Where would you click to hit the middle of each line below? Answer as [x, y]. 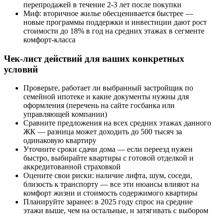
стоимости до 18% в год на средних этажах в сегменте [114, 31]
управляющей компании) [65, 114]
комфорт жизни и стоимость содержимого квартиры [110, 193]
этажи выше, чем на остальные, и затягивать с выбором [116, 211]
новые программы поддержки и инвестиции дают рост [115, 22]
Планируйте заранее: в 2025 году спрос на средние [108, 202]
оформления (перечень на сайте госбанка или [99, 106]
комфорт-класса [49, 39]
